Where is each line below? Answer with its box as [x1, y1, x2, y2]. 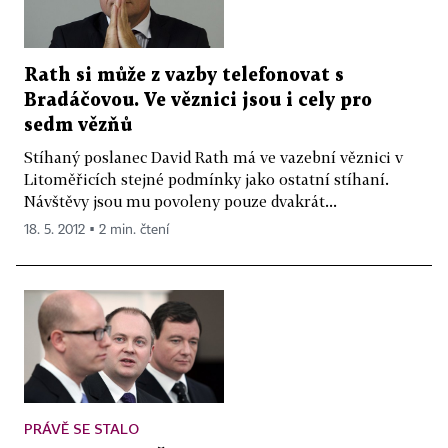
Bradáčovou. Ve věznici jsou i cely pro [24, 92, 372, 110]
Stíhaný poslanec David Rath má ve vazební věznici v [24, 148, 403, 167]
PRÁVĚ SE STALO [24, 419, 139, 437]
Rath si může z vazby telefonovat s [24, 67, 344, 85]
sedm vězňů [24, 117, 132, 135]
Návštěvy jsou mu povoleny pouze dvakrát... [24, 192, 337, 211]
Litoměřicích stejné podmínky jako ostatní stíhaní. [24, 170, 389, 189]
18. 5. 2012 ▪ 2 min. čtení [24, 223, 169, 238]
